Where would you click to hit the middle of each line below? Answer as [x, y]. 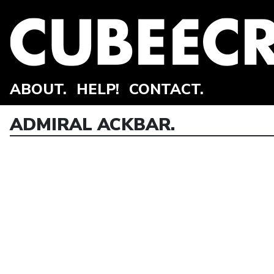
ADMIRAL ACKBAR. [92, 125]
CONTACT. [166, 89]
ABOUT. [38, 89]
